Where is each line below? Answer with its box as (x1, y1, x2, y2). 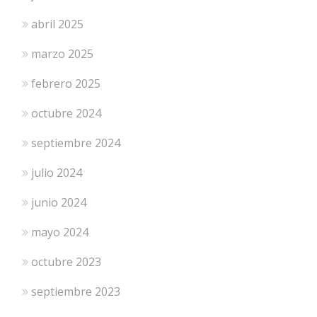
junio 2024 (31, 195, 87, 211)
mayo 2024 (31, 224, 89, 241)
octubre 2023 (31, 254, 102, 270)
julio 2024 (31, 165, 83, 181)
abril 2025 (31, 16, 84, 33)
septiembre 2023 (31, 284, 121, 300)
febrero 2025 (31, 76, 101, 92)
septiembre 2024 (31, 135, 121, 151)
